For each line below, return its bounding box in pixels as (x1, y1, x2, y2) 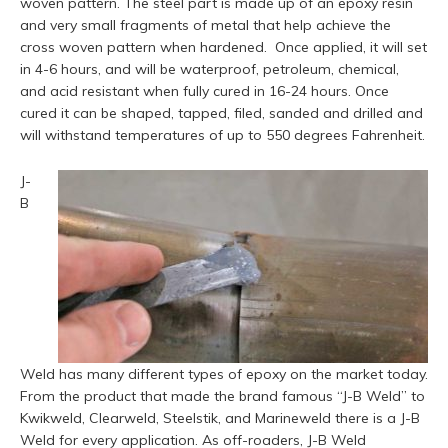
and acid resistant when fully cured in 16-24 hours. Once (20, 82, 389, 101)
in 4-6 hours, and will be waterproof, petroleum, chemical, (20, 60, 399, 79)
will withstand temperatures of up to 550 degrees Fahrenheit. (20, 126, 425, 145)
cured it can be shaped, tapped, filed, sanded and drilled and (20, 104, 423, 123)
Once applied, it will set (275, 38, 427, 57)
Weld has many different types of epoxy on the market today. (20, 365, 428, 384)
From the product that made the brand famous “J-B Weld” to (20, 387, 425, 406)
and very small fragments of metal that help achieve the (20, 16, 391, 35)
